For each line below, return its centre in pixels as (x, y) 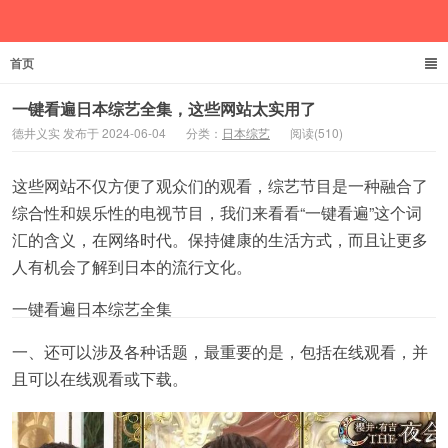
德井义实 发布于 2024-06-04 (89, 132)
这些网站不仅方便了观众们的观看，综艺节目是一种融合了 (220, 185)
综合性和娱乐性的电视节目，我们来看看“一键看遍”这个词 (217, 212)
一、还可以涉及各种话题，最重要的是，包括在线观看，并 (220, 351)
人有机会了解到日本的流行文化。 (132, 266)
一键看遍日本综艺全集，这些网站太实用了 (164, 108)
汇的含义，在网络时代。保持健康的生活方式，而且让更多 (220, 239)
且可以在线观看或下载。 (100, 378)
